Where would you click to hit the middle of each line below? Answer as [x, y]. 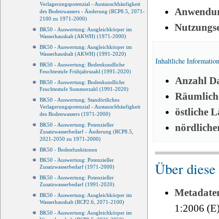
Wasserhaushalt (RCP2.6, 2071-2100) [82, 203]
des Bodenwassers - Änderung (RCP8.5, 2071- [92, 12]
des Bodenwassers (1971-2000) [75, 115]
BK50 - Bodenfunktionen [68, 150]
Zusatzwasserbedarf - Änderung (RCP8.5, [87, 132]
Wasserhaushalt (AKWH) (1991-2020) [83, 55]
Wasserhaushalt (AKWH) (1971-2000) [83, 37]
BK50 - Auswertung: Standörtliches [79, 100]
